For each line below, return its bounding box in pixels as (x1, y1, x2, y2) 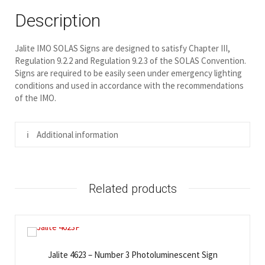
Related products (88, 181, 177, 196)
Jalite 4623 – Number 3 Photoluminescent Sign (47, 248, 218, 260)
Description (15, 9, 101, 31)
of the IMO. (15, 92, 56, 104)
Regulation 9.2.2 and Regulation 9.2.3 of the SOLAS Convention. (15, 54, 246, 66)
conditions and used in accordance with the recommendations (15, 79, 244, 91)
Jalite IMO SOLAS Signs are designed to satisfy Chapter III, (15, 42, 230, 54)
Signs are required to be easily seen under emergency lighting (15, 67, 242, 79)
